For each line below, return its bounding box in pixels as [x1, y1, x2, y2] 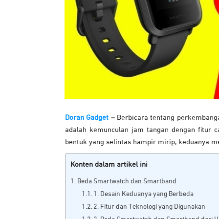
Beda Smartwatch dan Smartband [77, 178, 176, 185]
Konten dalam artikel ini [70, 161, 148, 169]
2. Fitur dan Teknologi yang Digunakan [93, 203, 206, 211]
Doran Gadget [65, 114, 109, 122]
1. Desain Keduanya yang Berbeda [93, 191, 194, 198]
